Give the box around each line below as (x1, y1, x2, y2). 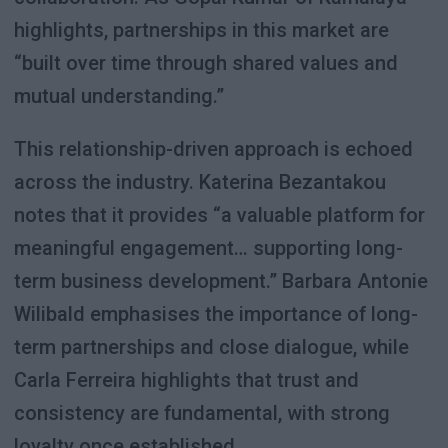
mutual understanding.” (13, 84, 224, 109)
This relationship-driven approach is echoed (13, 137, 413, 162)
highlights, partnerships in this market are (13, 18, 389, 43)
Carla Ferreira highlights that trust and (13, 368, 359, 393)
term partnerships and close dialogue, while (13, 335, 409, 360)
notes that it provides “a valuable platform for (13, 203, 425, 228)
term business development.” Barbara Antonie (13, 269, 428, 294)
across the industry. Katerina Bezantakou (13, 170, 386, 195)
